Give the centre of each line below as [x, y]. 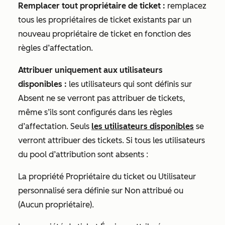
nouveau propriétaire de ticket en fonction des [104, 34]
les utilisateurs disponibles [143, 126]
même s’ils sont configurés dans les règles [95, 112]
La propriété [42, 177]
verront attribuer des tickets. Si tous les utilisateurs [111, 140]
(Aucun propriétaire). [56, 205]
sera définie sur [95, 191]
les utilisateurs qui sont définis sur [129, 84]
